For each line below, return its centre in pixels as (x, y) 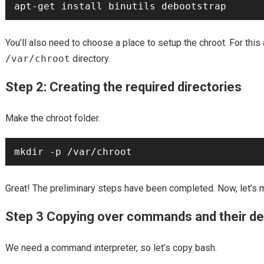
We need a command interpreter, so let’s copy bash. (111, 248)
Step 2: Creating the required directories (123, 87)
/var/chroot (37, 59)
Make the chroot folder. (52, 118)
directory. (90, 59)
